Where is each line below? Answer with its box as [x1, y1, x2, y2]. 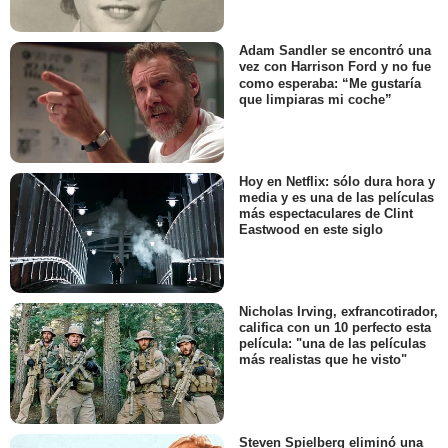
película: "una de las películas [239, 336, 426, 352]
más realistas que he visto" [239, 352, 407, 368]
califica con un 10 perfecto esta [239, 320, 431, 336]
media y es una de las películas [239, 189, 434, 205]
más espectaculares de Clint [239, 205, 413, 221]
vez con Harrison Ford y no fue [239, 59, 431, 75]
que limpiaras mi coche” [239, 91, 392, 107]
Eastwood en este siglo [239, 222, 383, 237]
